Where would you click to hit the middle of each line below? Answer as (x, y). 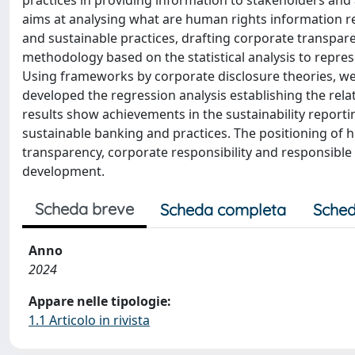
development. (63, 171)
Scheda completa (223, 210)
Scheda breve (84, 209)
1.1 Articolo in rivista (89, 320)
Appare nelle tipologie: (100, 301)
